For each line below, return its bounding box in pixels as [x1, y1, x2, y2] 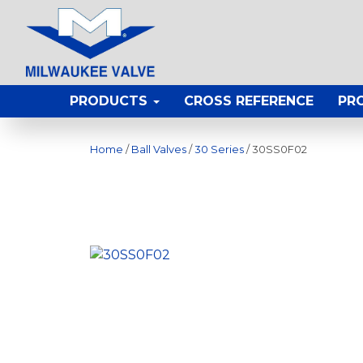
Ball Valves [131, 143, 186, 156]
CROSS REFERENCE [184, 93, 314, 109]
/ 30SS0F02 [244, 143, 307, 156]
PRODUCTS [70, 93, 152, 109]
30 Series [194, 143, 244, 156]
